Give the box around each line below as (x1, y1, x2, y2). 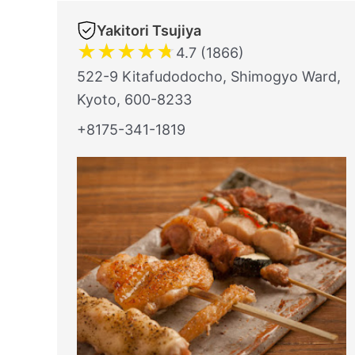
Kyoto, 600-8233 (77, 91, 192, 108)
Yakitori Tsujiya (97, 22, 201, 39)
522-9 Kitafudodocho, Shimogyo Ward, (77, 68, 341, 85)
